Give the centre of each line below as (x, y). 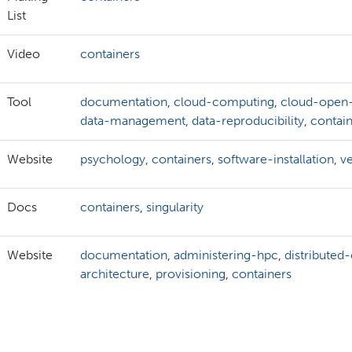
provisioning (191, 274)
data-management (133, 121)
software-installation (276, 159)
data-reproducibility (248, 121)
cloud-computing (224, 102)
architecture (115, 274)
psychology (113, 159)
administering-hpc (226, 255)
